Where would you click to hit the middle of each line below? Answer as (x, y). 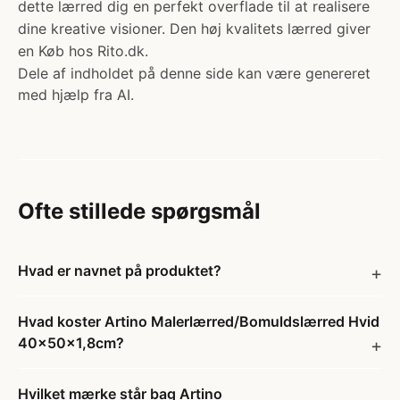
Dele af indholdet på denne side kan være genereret (194, 73)
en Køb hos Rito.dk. (83, 51)
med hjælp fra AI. (76, 95)
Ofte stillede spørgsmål (139, 211)
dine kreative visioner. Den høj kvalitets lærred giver (194, 29)
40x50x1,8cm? (71, 343)
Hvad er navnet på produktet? (120, 271)
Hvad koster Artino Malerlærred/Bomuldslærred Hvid (199, 321)
